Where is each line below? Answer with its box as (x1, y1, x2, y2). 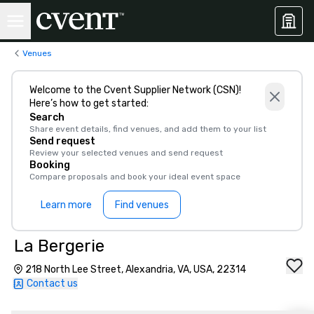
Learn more (41, 198, 92, 211)
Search (29, 111, 64, 123)
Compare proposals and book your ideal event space (29, 172, 240, 182)
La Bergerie (14, 236, 104, 256)
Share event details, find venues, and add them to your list (29, 124, 266, 134)
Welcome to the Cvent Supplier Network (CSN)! (29, 84, 241, 96)
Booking (29, 159, 70, 171)
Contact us (27, 278, 78, 289)
